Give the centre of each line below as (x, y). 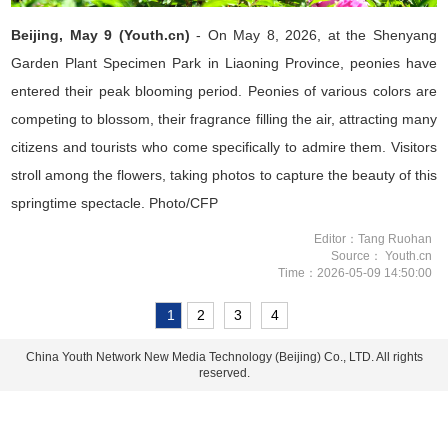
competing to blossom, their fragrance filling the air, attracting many (224, 118)
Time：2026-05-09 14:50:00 (354, 272)
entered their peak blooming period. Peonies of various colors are (224, 90)
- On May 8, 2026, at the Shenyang (316, 34)
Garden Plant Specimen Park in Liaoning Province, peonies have (224, 62)
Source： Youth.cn (381, 255)
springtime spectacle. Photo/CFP (115, 202)
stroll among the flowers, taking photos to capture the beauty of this (224, 174)
